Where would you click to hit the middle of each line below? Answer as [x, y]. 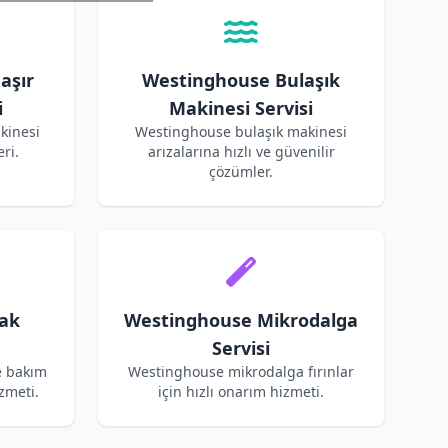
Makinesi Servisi [241, 108]
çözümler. [241, 171]
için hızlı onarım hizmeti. [241, 391]
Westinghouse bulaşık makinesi [241, 131]
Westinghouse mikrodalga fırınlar [241, 371]
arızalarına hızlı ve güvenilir [241, 151]
